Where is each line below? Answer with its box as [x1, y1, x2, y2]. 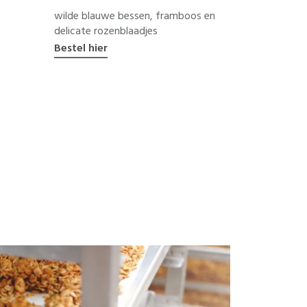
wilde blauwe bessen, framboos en [54, 8, 215, 23]
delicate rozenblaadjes [54, 23, 158, 38]
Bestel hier [54, 40, 108, 56]
